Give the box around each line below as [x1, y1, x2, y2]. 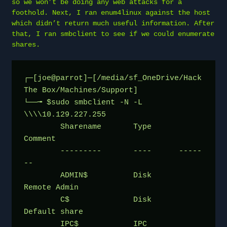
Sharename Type [24, 122, 60, 131]
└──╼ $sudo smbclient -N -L [24, 98, 142, 107]
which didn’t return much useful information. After [12, 19, 214, 27]
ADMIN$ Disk [24, 171, 60, 180]
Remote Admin [24, 183, 79, 192]
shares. [12, 40, 40, 49]
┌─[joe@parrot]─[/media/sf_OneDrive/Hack [24, 73, 202, 83]
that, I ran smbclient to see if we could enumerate [12, 29, 214, 38]
